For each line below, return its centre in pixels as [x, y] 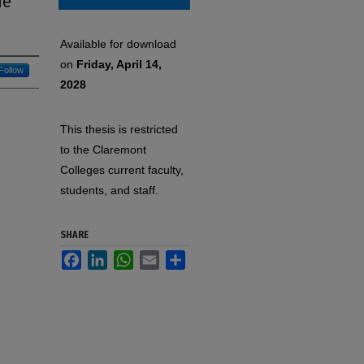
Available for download [118, 44]
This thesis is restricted [119, 129]
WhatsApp [160, 257]
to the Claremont [103, 149]
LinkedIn [129, 257]
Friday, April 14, [119, 64]
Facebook [107, 257]
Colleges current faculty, [122, 170]
